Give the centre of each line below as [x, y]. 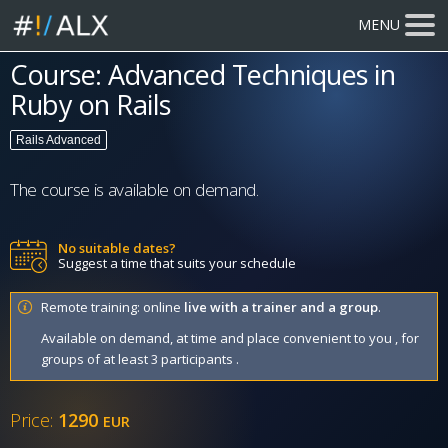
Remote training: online [112, 307]
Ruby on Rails [90, 104]
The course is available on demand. [134, 189]
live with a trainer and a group [281, 307]
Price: [34, 420]
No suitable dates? [117, 248]
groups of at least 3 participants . [140, 359]
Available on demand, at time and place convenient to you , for [230, 338]
